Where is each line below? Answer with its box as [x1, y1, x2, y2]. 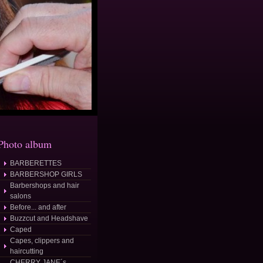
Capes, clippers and [10, 237, 74, 245]
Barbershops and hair [10, 181, 79, 190]
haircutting [10, 247, 43, 255]
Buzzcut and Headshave [10, 214, 88, 222]
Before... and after [10, 203, 66, 211]
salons [10, 192, 31, 200]
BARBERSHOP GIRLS [10, 170, 82, 178]
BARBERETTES [10, 159, 62, 167]
